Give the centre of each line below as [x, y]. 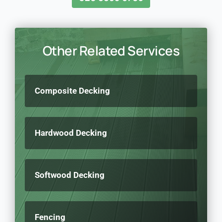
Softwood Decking [69, 175]
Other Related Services [111, 50]
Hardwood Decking [71, 133]
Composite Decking [72, 90]
